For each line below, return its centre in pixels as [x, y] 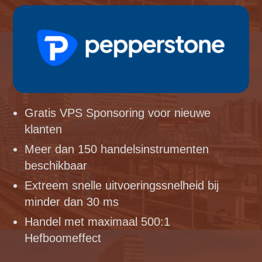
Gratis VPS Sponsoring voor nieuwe [118, 113]
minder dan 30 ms [72, 202]
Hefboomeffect [63, 238]
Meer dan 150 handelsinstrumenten [117, 149]
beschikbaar [56, 166]
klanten [44, 130]
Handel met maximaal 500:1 [98, 222]
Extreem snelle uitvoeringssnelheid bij [122, 186]
